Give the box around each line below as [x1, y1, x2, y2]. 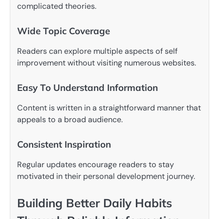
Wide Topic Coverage [17, 24, 110, 37]
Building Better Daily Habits [17, 196, 172, 211]
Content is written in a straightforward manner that [17, 103, 201, 113]
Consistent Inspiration [17, 138, 111, 151]
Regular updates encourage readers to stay [17, 159, 174, 170]
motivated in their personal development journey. [17, 171, 195, 182]
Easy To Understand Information [17, 82, 158, 94]
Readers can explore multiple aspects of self [17, 46, 177, 56]
